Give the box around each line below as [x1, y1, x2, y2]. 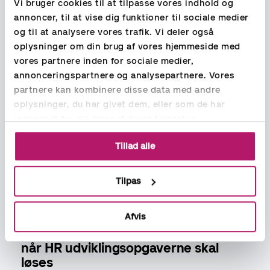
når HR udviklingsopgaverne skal [21, 240, 219, 256]
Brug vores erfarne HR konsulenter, [21, 225, 237, 242]
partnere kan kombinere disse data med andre [14, 84, 221, 96]
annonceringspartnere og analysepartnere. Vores [14, 70, 234, 81]
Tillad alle [115, 140, 155, 151]
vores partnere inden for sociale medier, [14, 55, 193, 67]
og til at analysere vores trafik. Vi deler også [14, 27, 214, 38]
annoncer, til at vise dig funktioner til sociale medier [14, 12, 249, 24]
